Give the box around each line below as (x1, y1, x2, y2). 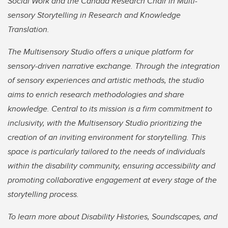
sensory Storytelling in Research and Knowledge (8, 9, 181, 21)
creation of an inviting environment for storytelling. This (8, 131, 206, 143)
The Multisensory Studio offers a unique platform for (8, 45, 193, 58)
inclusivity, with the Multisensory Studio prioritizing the (8, 117, 202, 129)
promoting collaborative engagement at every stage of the (8, 174, 217, 186)
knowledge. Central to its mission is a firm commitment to (8, 102, 212, 115)
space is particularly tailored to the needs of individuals (8, 145, 205, 157)
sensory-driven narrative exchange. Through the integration (8, 60, 220, 72)
